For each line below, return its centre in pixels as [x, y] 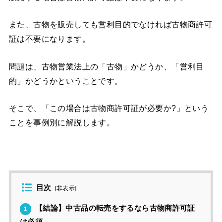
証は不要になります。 [50, 39]
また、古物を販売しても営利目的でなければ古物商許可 [111, 25]
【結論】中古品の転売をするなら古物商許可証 [114, 208]
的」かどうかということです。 [66, 81]
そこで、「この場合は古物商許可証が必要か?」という [109, 108]
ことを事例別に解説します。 [62, 122]
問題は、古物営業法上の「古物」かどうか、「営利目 [106, 66]
